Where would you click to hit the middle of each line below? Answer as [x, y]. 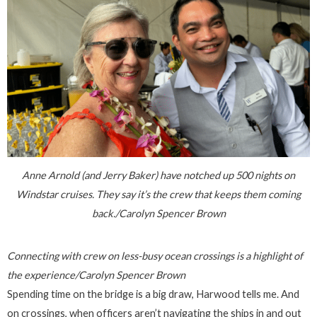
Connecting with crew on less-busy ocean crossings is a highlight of [155, 256]
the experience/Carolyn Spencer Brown [96, 275]
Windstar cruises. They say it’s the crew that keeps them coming [158, 194]
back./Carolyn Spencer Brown [158, 213]
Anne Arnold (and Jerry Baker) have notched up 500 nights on [158, 175]
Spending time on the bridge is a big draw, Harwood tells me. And [153, 294]
